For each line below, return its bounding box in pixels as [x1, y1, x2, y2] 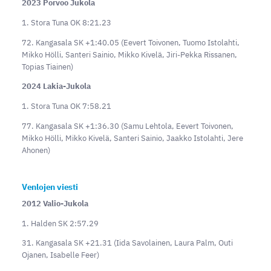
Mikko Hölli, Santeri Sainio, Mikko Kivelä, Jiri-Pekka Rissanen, [21, 49, 237, 60]
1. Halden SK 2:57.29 [21, 218, 99, 229]
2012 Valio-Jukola [21, 198, 88, 209]
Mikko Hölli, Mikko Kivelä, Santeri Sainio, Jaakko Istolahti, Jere [21, 132, 243, 143]
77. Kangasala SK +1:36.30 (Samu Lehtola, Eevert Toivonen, [21, 120, 233, 131]
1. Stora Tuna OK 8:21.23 [21, 17, 111, 28]
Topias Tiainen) [21, 61, 73, 72]
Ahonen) [21, 145, 50, 155]
